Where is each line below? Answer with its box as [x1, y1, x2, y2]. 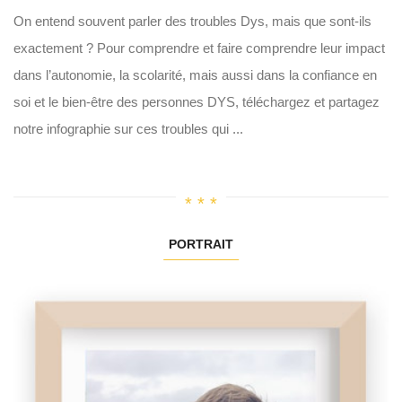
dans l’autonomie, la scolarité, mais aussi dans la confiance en [13, 67, 377, 83]
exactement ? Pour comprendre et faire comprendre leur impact [13, 40, 385, 56]
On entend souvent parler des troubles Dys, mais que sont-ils [13, 13, 371, 29]
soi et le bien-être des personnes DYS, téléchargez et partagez [13, 94, 380, 109]
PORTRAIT [169, 237, 233, 251]
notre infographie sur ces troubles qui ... [13, 121, 243, 136]
